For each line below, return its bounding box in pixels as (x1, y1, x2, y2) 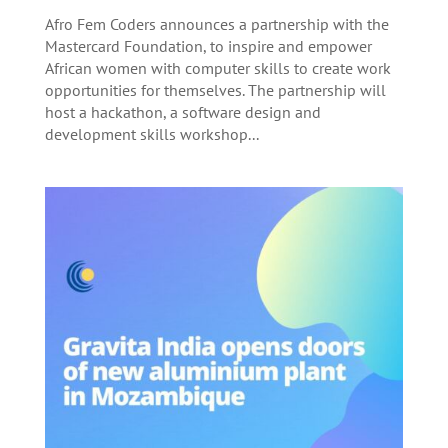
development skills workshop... (44, 123, 259, 144)
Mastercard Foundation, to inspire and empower (44, 35, 372, 56)
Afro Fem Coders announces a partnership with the (44, 13, 389, 34)
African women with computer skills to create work (44, 57, 391, 78)
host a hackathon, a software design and (44, 101, 321, 122)
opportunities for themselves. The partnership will (44, 79, 386, 100)
